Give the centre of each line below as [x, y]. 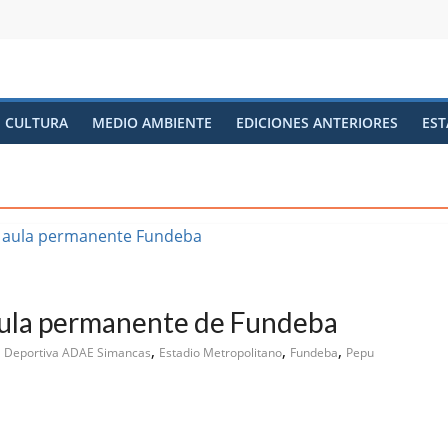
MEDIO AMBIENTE [152, 122]
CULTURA [36, 122]
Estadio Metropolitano [220, 352]
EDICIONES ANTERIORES [317, 122]
